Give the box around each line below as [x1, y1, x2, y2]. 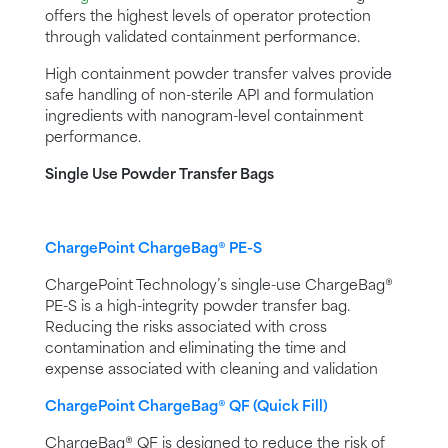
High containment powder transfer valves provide [45, 68, 392, 83]
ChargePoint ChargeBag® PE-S [45, 242, 262, 257]
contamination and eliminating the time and [45, 342, 346, 357]
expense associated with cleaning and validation [45, 363, 378, 378]
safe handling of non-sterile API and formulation [45, 89, 374, 104]
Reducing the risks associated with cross [45, 321, 327, 336]
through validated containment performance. [45, 31, 360, 46]
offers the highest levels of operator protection [45, 10, 371, 25]
